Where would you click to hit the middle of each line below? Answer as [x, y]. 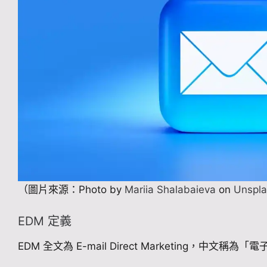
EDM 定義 [45, 221]
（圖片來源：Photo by [70, 189]
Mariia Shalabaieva [169, 189]
